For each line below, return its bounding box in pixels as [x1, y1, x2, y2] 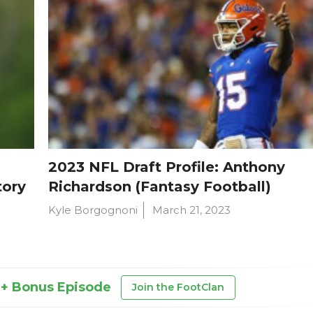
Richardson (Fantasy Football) [48, 177, 271, 195]
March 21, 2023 [152, 203, 231, 217]
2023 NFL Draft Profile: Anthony [48, 158, 285, 175]
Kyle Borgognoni [48, 203, 138, 217]
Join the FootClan [132, 280, 224, 293]
